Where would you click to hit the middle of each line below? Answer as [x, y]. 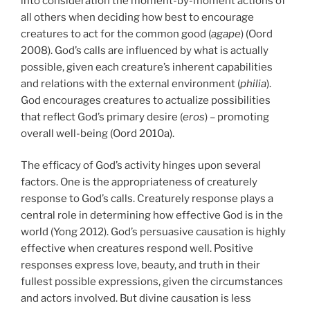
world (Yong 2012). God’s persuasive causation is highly [153, 232]
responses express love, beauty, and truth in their [140, 265]
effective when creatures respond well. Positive [137, 248]
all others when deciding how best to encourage [137, 17]
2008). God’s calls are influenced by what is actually [145, 50]
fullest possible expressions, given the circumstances [152, 282]
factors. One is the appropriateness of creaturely [139, 182]
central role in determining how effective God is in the [152, 215]
